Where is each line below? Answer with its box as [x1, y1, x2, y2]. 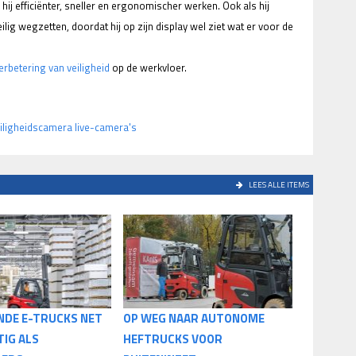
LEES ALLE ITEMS [247, 179, 309, 192]
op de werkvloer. [110, 60, 187, 76]
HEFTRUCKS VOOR [123, 330, 222, 349]
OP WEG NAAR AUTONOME [123, 309, 265, 328]
